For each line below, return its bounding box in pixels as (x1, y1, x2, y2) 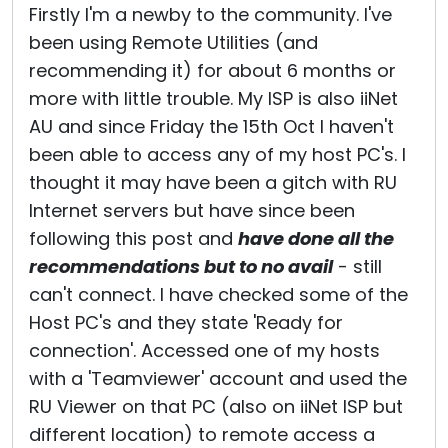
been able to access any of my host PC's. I (29, 142, 406, 167)
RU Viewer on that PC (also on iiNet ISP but (29, 394, 403, 419)
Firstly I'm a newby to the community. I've (29, 2, 392, 27)
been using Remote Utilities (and (29, 30, 318, 55)
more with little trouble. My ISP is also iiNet (29, 86, 398, 111)
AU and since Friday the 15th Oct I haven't (29, 114, 394, 139)
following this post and (29, 226, 238, 251)
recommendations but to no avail (29, 254, 333, 279)
